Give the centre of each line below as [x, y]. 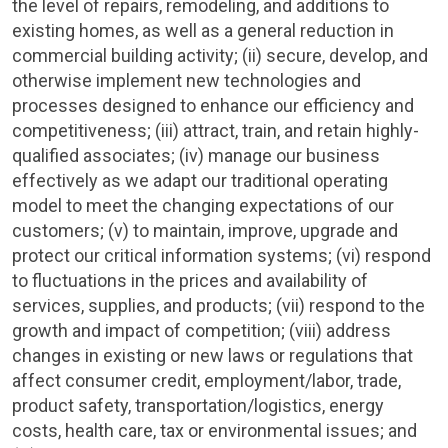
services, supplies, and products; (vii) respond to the [218, 305]
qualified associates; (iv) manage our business [196, 155]
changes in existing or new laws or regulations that [212, 355]
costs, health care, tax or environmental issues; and [214, 430]
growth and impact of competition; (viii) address [201, 330]
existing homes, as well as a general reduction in [203, 30]
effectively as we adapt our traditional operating [200, 180]
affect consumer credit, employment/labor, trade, [206, 380]
